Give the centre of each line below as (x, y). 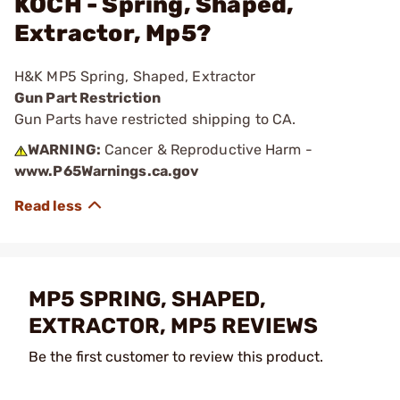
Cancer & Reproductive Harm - (206, 150)
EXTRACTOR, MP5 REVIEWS (173, 326)
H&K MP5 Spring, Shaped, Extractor (135, 76)
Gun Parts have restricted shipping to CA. (155, 119)
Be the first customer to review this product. (176, 357)
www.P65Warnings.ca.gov (107, 171)
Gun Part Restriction (87, 98)
